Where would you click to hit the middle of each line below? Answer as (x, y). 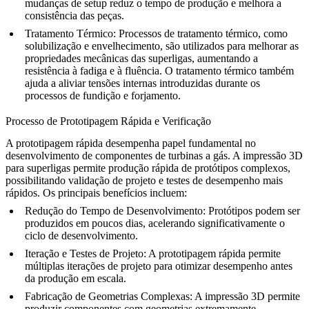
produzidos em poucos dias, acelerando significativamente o (155, 223)
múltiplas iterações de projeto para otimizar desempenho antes (159, 266)
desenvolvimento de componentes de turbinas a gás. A (124, 155)
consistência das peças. (74, 15)
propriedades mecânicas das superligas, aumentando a (141, 58)
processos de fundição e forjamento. (103, 95)
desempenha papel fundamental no (179, 143)
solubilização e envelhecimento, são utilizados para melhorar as (162, 46)
